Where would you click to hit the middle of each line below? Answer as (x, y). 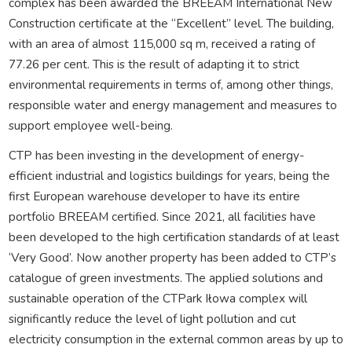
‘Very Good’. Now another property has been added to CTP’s (172, 257)
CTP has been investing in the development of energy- (156, 155)
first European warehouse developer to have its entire (154, 196)
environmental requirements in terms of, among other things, (170, 84)
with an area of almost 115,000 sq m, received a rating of (161, 43)
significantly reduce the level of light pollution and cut (152, 318)
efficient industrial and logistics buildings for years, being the (169, 175)
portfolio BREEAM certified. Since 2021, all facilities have (162, 216)
